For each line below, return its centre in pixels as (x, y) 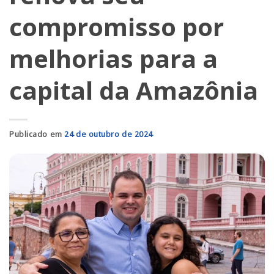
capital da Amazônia (134, 90)
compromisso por (117, 27)
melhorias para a (113, 58)
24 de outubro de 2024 (109, 134)
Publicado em (37, 134)
